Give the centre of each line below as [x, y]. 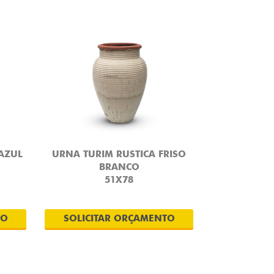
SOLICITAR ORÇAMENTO [119, 218]
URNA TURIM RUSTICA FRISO [119, 154]
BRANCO [119, 167]
